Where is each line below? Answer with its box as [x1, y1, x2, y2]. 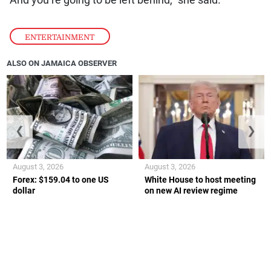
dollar [13, 185, 36, 195]
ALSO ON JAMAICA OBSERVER [7, 58, 117, 68]
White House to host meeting [145, 174, 256, 184]
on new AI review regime [145, 185, 238, 195]
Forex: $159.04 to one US [13, 174, 109, 184]
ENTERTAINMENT [25, 32, 95, 42]
